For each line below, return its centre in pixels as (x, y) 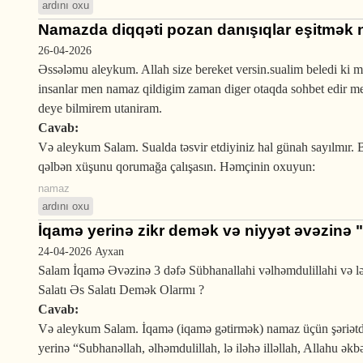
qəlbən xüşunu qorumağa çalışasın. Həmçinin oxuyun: (177, 167)
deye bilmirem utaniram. (100, 108)
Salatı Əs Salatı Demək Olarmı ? (121, 290)
